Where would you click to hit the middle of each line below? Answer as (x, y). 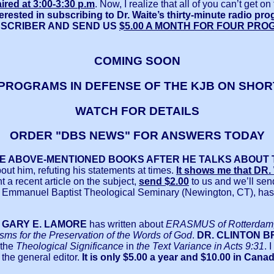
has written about (128, 224)
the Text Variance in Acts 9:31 (199, 246)
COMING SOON (137, 61)
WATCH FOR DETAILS (137, 111)
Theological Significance (68, 246)
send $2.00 (164, 182)
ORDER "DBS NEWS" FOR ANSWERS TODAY (137, 136)
